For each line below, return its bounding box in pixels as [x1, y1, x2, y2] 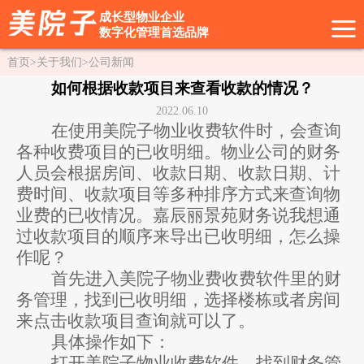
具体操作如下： [50, 331, 171, 352]
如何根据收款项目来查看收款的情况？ [50, 79, 314, 97]
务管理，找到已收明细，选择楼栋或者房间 [16, 289, 340, 310]
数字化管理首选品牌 [99, 26, 209, 39]
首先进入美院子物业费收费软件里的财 [50, 268, 341, 288]
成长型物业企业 [99, 11, 184, 24]
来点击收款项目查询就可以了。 [16, 310, 255, 331]
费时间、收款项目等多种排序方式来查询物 [16, 184, 340, 204]
